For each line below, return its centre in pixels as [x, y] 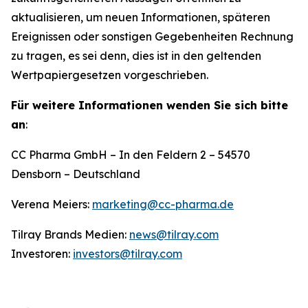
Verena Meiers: [52, 204]
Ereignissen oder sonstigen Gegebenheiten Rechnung [152, 36]
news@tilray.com [174, 234]
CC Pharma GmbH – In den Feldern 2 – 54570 [131, 155]
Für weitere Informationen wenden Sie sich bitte [150, 105]
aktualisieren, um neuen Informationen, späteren [141, 17]
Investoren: [42, 254]
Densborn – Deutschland [77, 174]
